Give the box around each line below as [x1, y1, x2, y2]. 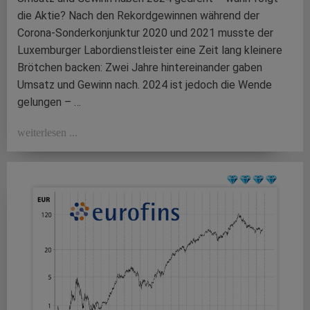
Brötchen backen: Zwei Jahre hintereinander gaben [17, 61, 262, 75]
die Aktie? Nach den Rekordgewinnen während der [17, 9, 259, 23]
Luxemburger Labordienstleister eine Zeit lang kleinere [17, 44, 282, 57]
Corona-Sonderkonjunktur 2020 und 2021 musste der [17, 26, 273, 40]
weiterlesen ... [17, 127, 77, 139]
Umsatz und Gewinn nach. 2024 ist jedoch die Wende [17, 78, 272, 92]
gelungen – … [17, 95, 81, 109]
